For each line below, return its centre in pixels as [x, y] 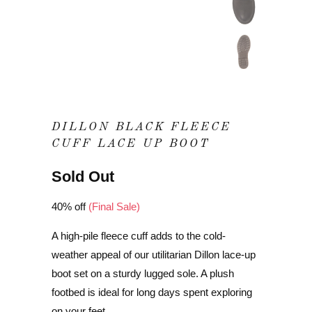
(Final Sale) [114, 207]
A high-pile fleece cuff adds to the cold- [139, 236]
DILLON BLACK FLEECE [141, 127]
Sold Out [83, 177]
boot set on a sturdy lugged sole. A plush [143, 274]
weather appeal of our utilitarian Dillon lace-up [154, 255]
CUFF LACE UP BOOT [131, 144]
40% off [70, 207]
